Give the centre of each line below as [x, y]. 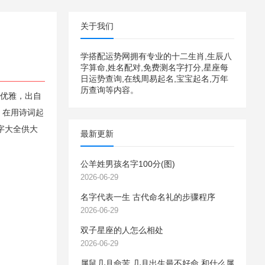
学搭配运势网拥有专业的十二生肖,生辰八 [156, 56]
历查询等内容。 [109, 90]
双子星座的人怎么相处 [122, 230]
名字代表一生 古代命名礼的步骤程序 [148, 197]
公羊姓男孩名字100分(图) [128, 164]
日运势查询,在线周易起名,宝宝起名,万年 [154, 79]
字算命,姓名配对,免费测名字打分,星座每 [154, 67]
